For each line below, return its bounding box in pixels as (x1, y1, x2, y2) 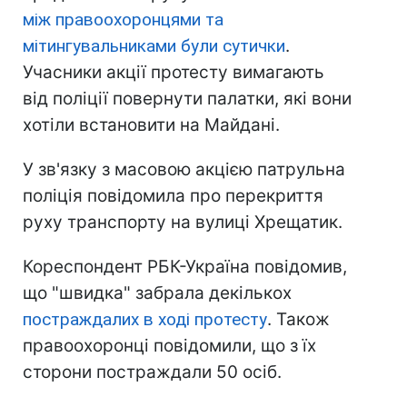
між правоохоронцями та (23, 9, 223, 31)
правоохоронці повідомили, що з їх (23, 335, 316, 357)
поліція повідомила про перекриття (23, 185, 323, 207)
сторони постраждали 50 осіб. (23, 362, 282, 383)
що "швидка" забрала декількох (23, 283, 292, 304)
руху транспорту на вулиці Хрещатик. (23, 212, 342, 233)
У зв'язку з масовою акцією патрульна (23, 159, 345, 181)
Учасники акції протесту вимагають (23, 62, 324, 84)
